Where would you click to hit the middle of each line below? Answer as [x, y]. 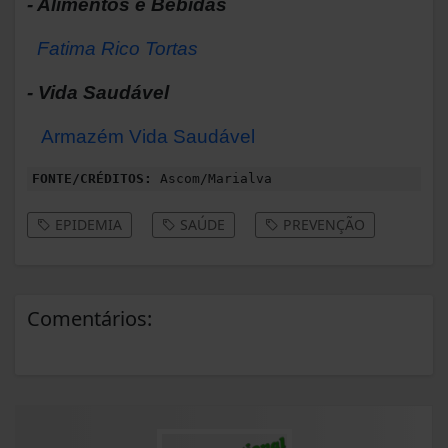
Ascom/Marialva [212, 179]
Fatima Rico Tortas [117, 49]
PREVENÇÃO [322, 225]
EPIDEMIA [86, 225]
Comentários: [89, 319]
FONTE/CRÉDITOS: [92, 179]
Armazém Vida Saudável [148, 137]
